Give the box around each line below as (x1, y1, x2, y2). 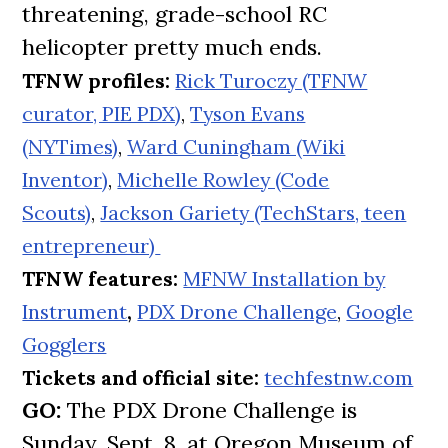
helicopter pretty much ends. (22, 33, 323, 61)
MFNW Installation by (183, 266, 386, 291)
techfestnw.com (264, 365, 414, 390)
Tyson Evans (190, 101, 306, 126)
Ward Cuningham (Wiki (127, 134, 346, 159)
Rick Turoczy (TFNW (175, 68, 368, 93)
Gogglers (22, 332, 107, 357)
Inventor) (22, 167, 109, 192)
